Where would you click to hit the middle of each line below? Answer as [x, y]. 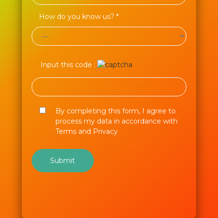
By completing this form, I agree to [115, 111]
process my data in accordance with [116, 121]
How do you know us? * [79, 17]
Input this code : [68, 64]
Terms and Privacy [86, 132]
